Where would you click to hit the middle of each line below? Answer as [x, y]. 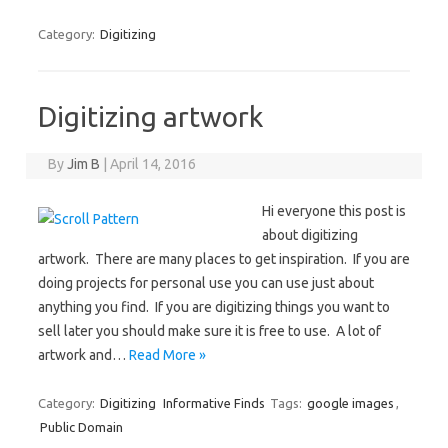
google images [350, 403]
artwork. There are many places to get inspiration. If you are [224, 259]
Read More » [167, 355]
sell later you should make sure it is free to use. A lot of [209, 331]
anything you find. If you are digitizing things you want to [214, 307]
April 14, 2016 [153, 164]
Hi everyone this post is [334, 211]
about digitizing [310, 235]
